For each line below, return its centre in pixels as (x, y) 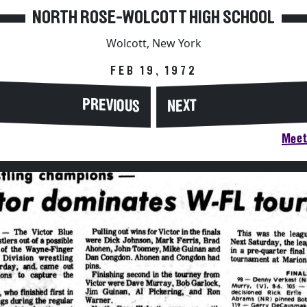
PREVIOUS (111, 106)
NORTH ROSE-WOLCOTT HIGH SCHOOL (153, 18)
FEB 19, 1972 (153, 71)
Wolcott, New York (153, 43)
